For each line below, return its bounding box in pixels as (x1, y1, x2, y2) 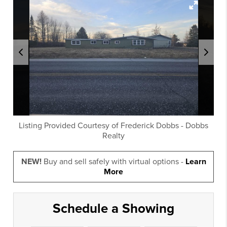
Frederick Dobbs (121, 121, 179, 131)
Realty (102, 131, 125, 141)
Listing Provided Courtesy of (19, 121, 121, 131)
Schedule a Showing (53, 201, 174, 216)
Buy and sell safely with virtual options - (41, 157, 185, 167)
